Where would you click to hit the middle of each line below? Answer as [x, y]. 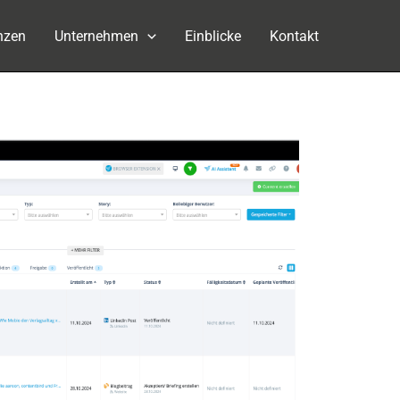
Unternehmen [97, 36]
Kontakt [294, 36]
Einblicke [213, 36]
